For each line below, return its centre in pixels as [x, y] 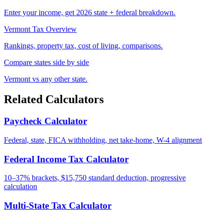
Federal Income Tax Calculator [66, 159]
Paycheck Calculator [45, 121]
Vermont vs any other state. [46, 79]
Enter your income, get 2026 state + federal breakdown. [90, 12]
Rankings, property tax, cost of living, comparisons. [83, 45]
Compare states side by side [46, 62]
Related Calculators [54, 99]
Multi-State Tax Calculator [58, 206]
